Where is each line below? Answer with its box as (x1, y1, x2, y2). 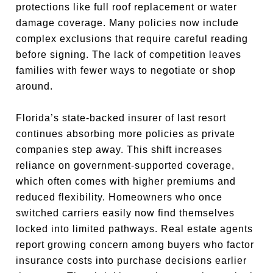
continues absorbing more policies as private (16, 129, 236, 139)
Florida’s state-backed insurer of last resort (16, 113, 227, 123)
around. (16, 81, 54, 91)
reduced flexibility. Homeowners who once (16, 192, 223, 202)
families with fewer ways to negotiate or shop (16, 65, 236, 76)
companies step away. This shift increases (16, 144, 223, 155)
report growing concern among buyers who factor (16, 239, 255, 250)
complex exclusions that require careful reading (16, 34, 249, 44)
